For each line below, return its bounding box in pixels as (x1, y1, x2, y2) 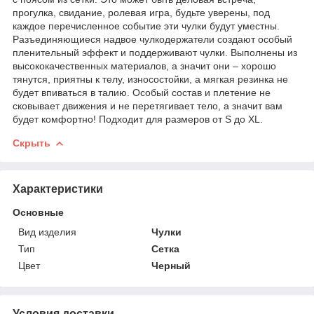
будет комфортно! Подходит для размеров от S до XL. (13, 113, 263, 125)
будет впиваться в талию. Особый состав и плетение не (13, 86, 271, 98)
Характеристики (13, 182, 103, 195)
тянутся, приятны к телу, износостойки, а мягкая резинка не (13, 73, 288, 85)
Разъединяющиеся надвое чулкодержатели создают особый (13, 33, 292, 45)
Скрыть (13, 137, 50, 149)
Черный (151, 259, 191, 271)
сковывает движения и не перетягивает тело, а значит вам (13, 100, 282, 111)
